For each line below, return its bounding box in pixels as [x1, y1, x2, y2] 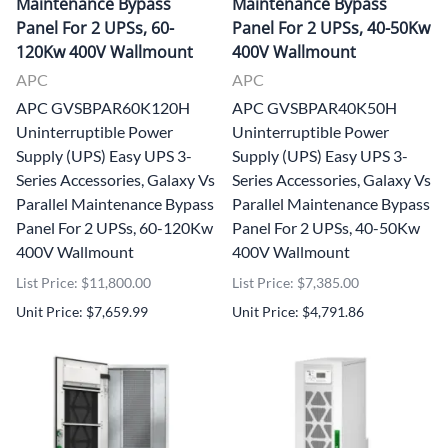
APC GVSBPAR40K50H [232, 97, 397, 117]
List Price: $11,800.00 [16, 273, 151, 291]
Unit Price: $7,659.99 [16, 302, 148, 320]
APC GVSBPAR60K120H [16, 97, 190, 117]
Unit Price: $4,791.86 [232, 302, 364, 320]
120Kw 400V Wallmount [16, 40, 193, 63]
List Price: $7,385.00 [232, 273, 359, 291]
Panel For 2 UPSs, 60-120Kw [16, 217, 213, 237]
